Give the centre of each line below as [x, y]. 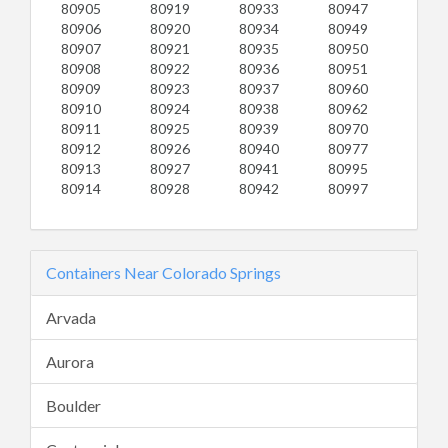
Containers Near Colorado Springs [163, 272]
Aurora [70, 361]
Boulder [73, 405]
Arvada [71, 317]
